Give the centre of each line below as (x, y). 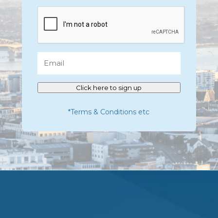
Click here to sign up (109, 88)
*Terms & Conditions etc (109, 112)
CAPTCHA (57, 12)
